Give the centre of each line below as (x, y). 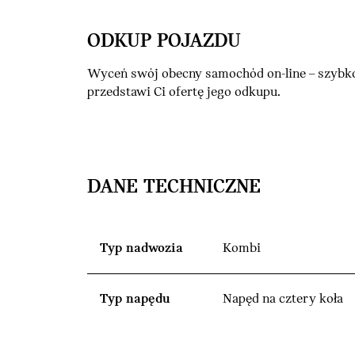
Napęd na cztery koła (283, 299)
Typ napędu (135, 299)
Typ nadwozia (141, 248)
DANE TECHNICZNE (174, 187)
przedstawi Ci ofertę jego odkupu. (184, 92)
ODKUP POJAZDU (164, 41)
